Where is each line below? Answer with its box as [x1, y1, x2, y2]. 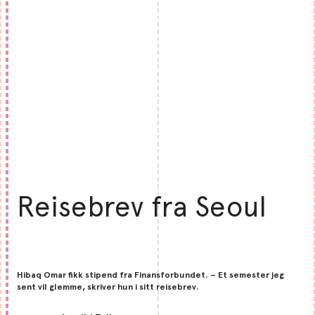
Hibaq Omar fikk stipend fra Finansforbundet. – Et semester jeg [17, 269, 284, 280]
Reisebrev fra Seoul [17, 190, 266, 224]
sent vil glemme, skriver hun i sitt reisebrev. [17, 281, 199, 292]
